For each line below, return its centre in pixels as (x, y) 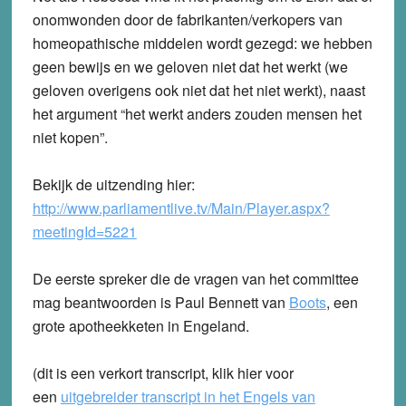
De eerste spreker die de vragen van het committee (195, 279)
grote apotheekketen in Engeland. (140, 326)
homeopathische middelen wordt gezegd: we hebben (202, 43)
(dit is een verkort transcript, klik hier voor (163, 373)
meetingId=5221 (84, 232)
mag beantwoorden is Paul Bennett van (160, 303)
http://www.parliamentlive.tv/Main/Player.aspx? (181, 208)
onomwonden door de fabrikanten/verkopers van (187, 20)
